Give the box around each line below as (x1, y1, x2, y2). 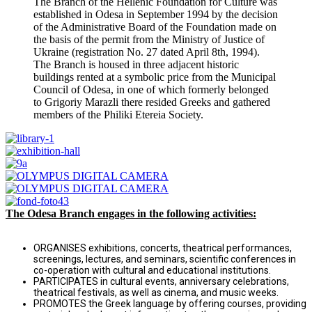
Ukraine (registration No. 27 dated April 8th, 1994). (33, 45, 260, 58)
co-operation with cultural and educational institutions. (33, 264, 271, 276)
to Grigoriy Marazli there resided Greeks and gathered (33, 95, 270, 108)
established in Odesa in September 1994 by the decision (33, 8, 278, 20)
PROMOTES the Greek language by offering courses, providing (33, 297, 306, 309)
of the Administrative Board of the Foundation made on (33, 20, 276, 33)
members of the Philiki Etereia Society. (33, 108, 203, 120)
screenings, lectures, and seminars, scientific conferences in (33, 253, 296, 265)
